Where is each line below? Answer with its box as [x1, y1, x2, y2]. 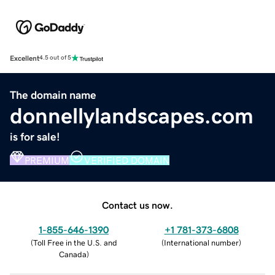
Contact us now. [102, 199, 173, 210]
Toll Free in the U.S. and [33, 238, 117, 247]
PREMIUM [25, 155, 69, 165]
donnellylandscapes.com [10, 104, 254, 127]
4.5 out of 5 [39, 55, 71, 61]
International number [164, 238, 239, 247]
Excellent [10, 54, 39, 62]
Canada [58, 250, 87, 258]
